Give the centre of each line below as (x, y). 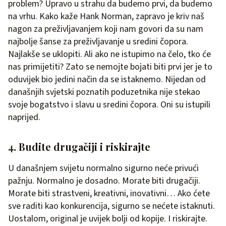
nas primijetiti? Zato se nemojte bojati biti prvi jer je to (110, 67)
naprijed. (24, 118)
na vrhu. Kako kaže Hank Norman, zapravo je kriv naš (106, 17)
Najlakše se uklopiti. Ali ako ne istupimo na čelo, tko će (109, 54)
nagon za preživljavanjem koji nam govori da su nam (106, 29)
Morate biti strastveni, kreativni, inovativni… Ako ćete (109, 194)
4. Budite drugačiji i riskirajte (79, 147)
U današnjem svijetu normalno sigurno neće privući (103, 168)
